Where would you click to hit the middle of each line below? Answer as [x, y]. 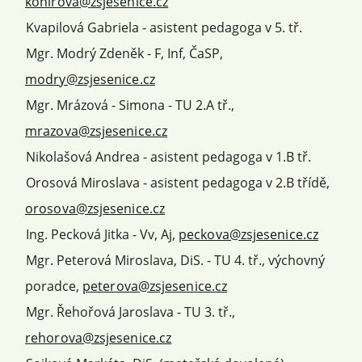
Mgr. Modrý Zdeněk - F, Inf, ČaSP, [124, 53]
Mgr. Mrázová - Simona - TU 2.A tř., [130, 105]
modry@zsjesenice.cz [90, 79]
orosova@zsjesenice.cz [95, 208]
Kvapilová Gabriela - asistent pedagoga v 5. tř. [164, 27]
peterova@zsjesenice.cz [155, 286]
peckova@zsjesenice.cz [249, 234]
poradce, [54, 286]
